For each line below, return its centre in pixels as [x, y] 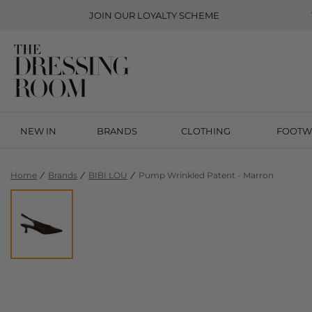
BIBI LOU [108, 175]
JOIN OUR [114, 15]
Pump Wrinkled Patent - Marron [206, 175]
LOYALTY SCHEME [179, 15]
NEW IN [38, 131]
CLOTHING [205, 131]
